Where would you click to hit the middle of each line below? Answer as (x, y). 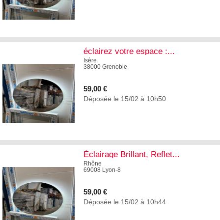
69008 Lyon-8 (102, 170)
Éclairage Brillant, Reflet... (132, 154)
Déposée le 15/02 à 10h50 (125, 98)
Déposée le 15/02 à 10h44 (125, 202)
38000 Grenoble (105, 67)
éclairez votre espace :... (129, 51)
